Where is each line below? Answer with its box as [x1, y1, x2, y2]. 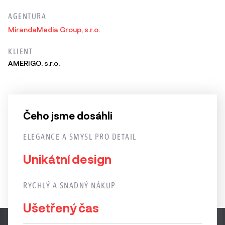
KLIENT [8, 47, 33, 56]
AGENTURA [8, 12, 46, 21]
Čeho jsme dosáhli [23, 109, 113, 122]
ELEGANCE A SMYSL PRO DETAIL [23, 132, 137, 142]
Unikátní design [23, 152, 111, 166]
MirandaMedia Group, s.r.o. [8, 25, 100, 34]
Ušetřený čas [23, 200, 99, 215]
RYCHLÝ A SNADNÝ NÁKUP [23, 181, 116, 190]
